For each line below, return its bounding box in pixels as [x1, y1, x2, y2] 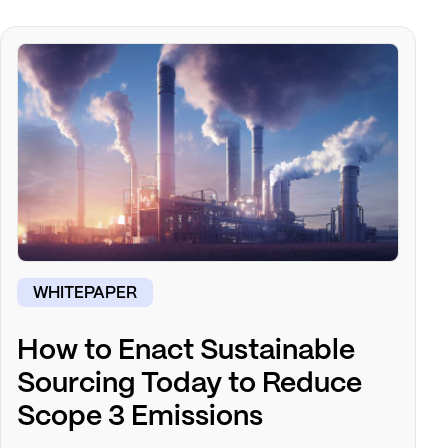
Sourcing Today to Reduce [17, 371, 362, 399]
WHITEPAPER [33, 286, 137, 302]
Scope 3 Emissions [17, 404, 263, 432]
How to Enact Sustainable [17, 338, 355, 366]
